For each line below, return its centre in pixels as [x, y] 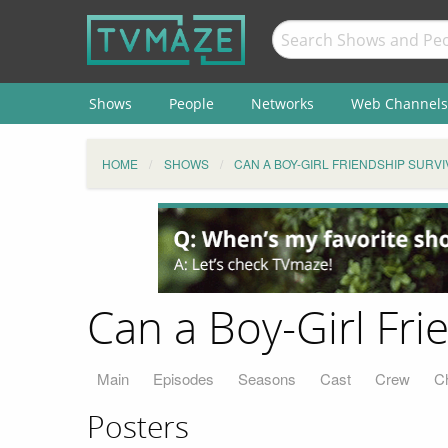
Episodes [183, 378]
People [191, 103]
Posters [138, 427]
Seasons [267, 378]
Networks [282, 103]
